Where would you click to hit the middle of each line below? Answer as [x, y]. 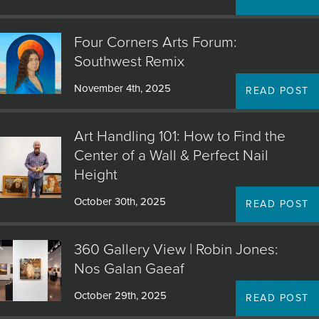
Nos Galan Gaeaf [129, 269]
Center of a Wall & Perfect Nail [171, 156]
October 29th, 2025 [120, 296]
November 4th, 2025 [122, 88]
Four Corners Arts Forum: [155, 42]
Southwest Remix [129, 62]
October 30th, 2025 [120, 202]
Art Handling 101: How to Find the [179, 136]
